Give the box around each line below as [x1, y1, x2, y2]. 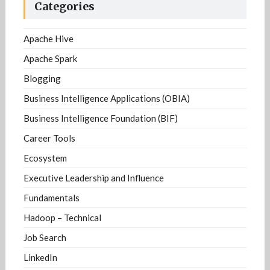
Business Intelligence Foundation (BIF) [23, 113, 178, 124]
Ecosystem [23, 152, 67, 164]
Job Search [23, 232, 66, 243]
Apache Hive [23, 33, 74, 45]
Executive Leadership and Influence [23, 172, 164, 184]
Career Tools [23, 133, 75, 144]
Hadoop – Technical [23, 212, 101, 224]
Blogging [23, 73, 61, 84]
